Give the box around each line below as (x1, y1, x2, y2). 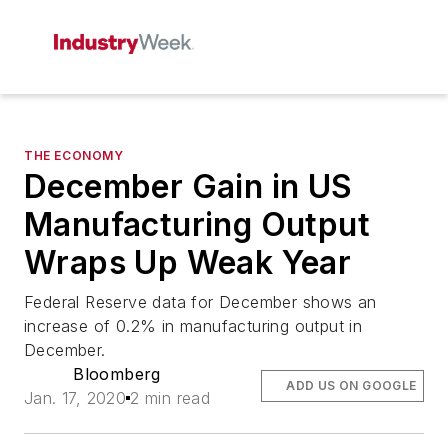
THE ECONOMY (24, 148, 124, 163)
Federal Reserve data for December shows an (24, 292, 377, 312)
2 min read (130, 388, 211, 408)
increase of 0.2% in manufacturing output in (24, 316, 363, 336)
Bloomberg (73, 364, 161, 384)
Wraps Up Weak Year (24, 243, 352, 282)
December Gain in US (24, 167, 353, 206)
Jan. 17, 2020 (24, 388, 127, 408)
